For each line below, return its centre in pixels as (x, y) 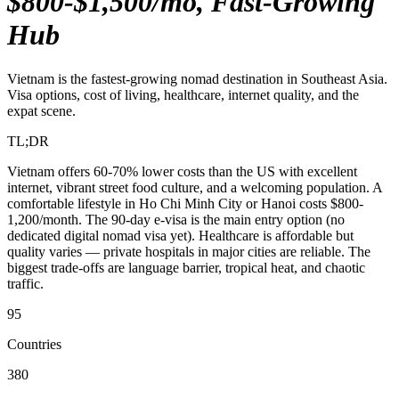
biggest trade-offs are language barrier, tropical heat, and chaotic (186, 267)
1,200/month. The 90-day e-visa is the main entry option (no (176, 219)
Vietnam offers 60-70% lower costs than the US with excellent (182, 171)
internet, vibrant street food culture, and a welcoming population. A (195, 187)
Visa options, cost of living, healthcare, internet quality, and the (183, 94)
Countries (34, 344)
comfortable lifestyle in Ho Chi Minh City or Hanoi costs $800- (185, 203)
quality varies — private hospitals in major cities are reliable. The (189, 251)
